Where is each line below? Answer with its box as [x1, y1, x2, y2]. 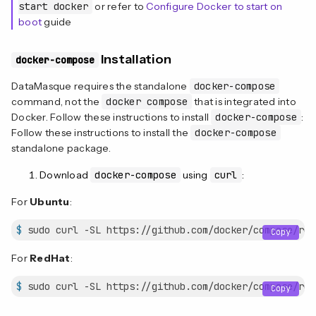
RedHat [30, 251, 71, 265]
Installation [99, 51, 171, 67]
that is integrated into [191, 95, 296, 108]
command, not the [11, 95, 102, 108]
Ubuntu [30, 195, 70, 208]
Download [39, 168, 91, 181]
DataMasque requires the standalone [11, 79, 190, 92]
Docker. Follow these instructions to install [11, 110, 212, 123]
